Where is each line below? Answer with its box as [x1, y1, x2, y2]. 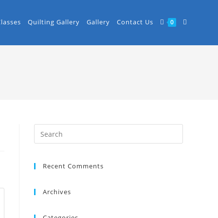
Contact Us [117, 18, 153, 26]
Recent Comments [43, 162, 104, 170]
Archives [43, 187, 71, 196]
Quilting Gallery [28, 18, 80, 26]
